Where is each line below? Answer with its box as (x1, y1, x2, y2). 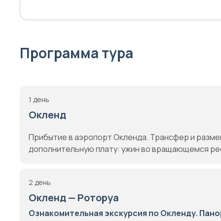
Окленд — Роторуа (29, 191, 119, 204)
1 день (29, 95, 49, 104)
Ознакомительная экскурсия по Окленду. (29, 208, 198, 219)
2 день (29, 178, 51, 187)
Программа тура (20, 43, 133, 62)
